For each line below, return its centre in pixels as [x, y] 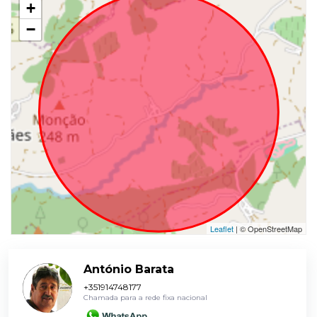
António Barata [129, 269]
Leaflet [222, 228]
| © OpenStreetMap [268, 228]
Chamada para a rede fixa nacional [145, 297]
